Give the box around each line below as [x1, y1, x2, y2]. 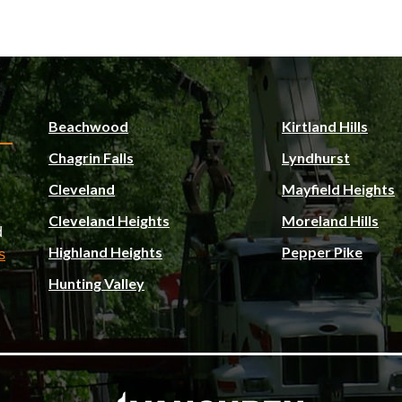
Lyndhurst [281, 149, 350, 166]
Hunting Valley [48, 275, 144, 292]
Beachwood [48, 118, 128, 135]
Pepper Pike [281, 243, 363, 260]
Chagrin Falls [48, 149, 134, 166]
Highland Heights [48, 243, 162, 260]
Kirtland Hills [281, 118, 368, 135]
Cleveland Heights [48, 212, 170, 229]
